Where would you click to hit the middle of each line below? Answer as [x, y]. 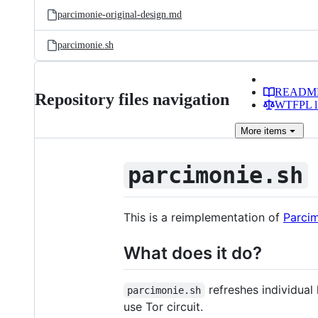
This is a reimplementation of [203, 217]
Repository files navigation [132, 99]
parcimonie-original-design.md [120, 15]
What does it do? [193, 253]
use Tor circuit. [163, 306]
